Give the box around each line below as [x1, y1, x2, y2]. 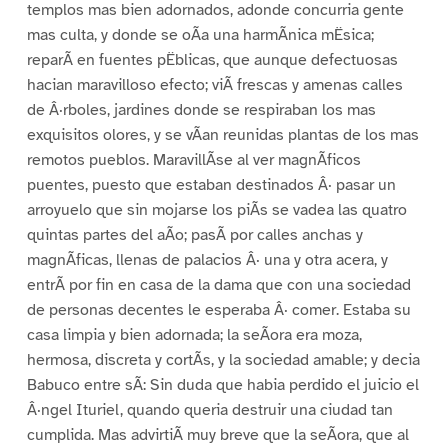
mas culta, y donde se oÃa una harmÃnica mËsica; [26, 25, 374, 46]
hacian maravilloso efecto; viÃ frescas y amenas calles [26, 75, 403, 96]
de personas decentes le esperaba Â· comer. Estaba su [26, 300, 411, 321]
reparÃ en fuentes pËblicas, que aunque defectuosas [26, 50, 398, 71]
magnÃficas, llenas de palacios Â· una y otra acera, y [26, 250, 388, 271]
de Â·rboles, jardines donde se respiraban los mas [26, 100, 376, 121]
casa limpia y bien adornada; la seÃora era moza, [26, 325, 362, 346]
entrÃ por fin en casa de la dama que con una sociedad [26, 275, 411, 296]
